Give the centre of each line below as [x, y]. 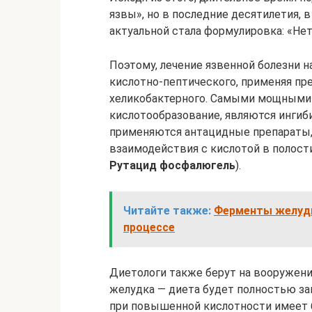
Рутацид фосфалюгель [172, 165]
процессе [149, 227]
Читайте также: [167, 211]
